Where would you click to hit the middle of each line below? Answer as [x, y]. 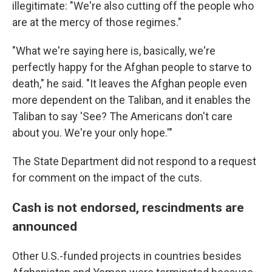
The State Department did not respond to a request [134, 161]
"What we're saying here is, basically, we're [114, 51]
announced [45, 226]
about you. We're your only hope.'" [92, 133]
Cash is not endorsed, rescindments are [128, 207]
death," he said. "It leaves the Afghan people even [130, 83]
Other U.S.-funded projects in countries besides [127, 256]
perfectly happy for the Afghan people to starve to [132, 67]
